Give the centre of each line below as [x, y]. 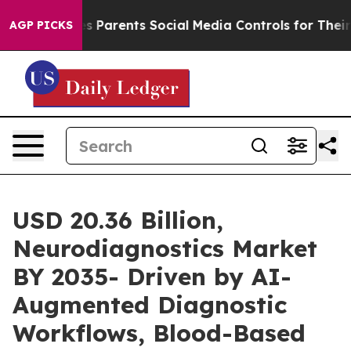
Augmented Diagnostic [150, 305]
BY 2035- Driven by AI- [152, 277]
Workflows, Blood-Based [159, 333]
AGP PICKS [41, 25]
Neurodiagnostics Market [165, 248]
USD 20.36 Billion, [118, 220]
